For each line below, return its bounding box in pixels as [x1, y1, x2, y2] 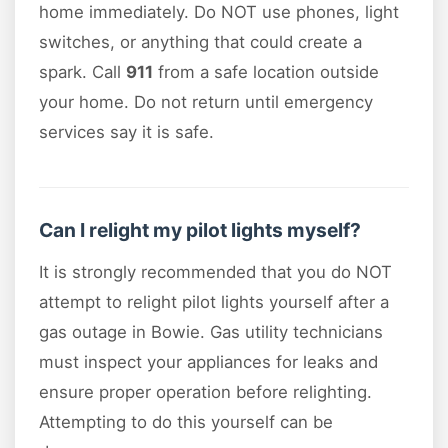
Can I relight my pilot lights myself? [39, 217, 361, 242]
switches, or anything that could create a [39, 31, 362, 52]
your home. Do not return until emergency [39, 91, 373, 112]
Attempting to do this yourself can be [39, 411, 333, 432]
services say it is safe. [39, 121, 214, 142]
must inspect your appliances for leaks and [39, 351, 378, 372]
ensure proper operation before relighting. [39, 381, 372, 402]
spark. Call [39, 61, 126, 82]
